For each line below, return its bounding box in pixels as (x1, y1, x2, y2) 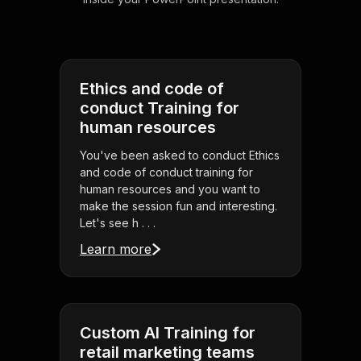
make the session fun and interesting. (80, 199, 277, 214)
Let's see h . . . (80, 216, 156, 230)
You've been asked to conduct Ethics (80, 148, 280, 163)
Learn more (80, 241, 151, 258)
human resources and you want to (80, 182, 260, 197)
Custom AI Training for (80, 323, 255, 343)
